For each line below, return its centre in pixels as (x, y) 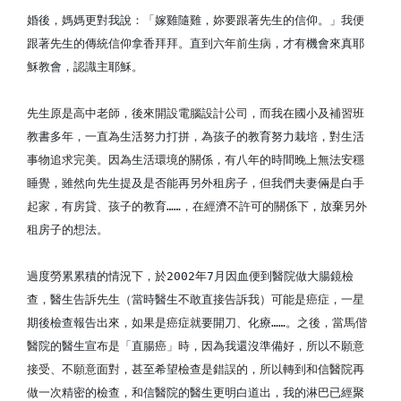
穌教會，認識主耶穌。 (85, 67)
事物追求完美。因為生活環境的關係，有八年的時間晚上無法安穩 (196, 160)
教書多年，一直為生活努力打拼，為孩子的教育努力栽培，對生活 (196, 137)
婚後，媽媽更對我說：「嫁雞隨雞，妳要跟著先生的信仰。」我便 (196, 20)
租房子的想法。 (68, 230)
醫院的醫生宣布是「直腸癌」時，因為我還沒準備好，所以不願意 (196, 346)
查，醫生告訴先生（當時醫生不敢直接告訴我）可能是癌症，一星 (196, 299)
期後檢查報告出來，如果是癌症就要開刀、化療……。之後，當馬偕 (197, 323)
